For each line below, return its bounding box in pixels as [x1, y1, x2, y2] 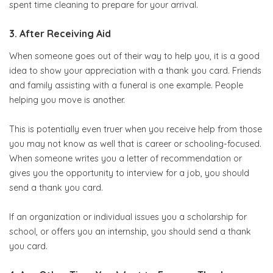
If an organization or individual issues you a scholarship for [9, 211, 247, 223]
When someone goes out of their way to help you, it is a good [9, 51, 260, 62]
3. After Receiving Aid [9, 27, 111, 40]
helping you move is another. [9, 94, 125, 106]
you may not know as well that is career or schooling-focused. [9, 138, 261, 150]
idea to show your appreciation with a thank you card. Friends [9, 65, 261, 77]
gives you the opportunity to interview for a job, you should [9, 168, 249, 179]
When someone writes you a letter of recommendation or [9, 153, 242, 165]
